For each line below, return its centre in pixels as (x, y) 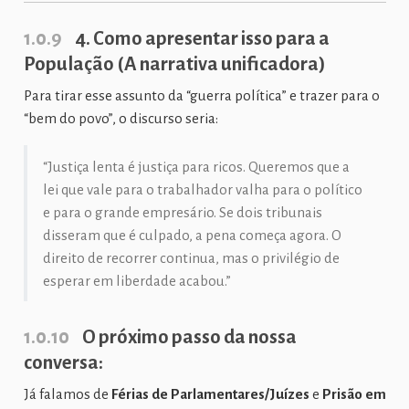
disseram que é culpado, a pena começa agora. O (192, 235)
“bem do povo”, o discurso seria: (121, 119)
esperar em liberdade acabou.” (136, 280)
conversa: (63, 362)
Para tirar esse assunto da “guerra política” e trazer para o (201, 96)
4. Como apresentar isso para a (200, 38)
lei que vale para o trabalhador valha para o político (202, 189)
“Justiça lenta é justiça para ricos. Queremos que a (196, 166)
